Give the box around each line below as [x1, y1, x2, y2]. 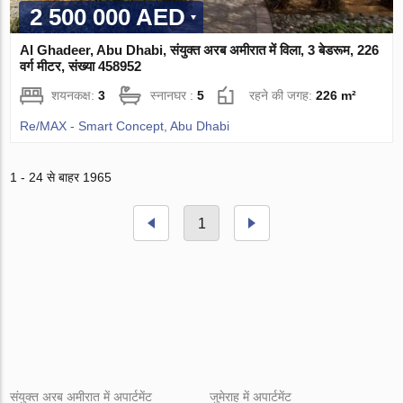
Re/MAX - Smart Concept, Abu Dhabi [20, 119, 230, 134]
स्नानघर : [150, 88, 198, 103]
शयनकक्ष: [51, 88, 99, 103]
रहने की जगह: [249, 88, 317, 103]
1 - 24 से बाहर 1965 [10, 170, 112, 185]
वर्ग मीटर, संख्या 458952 [20, 58, 142, 75]
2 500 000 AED [30, 4, 186, 31]
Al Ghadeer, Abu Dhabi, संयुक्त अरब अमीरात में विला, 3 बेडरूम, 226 [20, 42, 380, 58]
